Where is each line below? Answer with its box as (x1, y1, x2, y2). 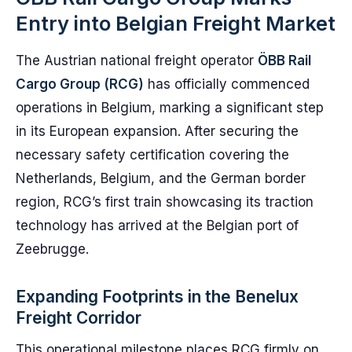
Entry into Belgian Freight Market (16, 11, 335, 35)
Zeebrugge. (16, 241, 89, 257)
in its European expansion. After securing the (16, 123, 299, 139)
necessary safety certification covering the (16, 147, 289, 163)
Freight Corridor (16, 308, 141, 328)
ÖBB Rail (258, 53, 311, 68)
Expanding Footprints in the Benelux (16, 287, 299, 306)
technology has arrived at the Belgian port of (16, 218, 299, 233)
